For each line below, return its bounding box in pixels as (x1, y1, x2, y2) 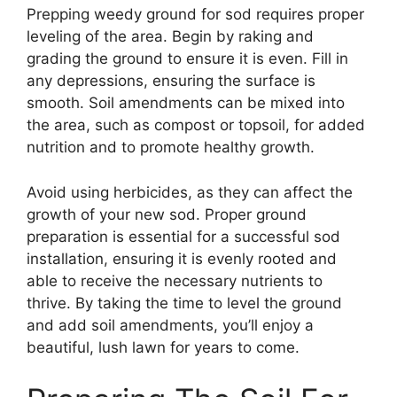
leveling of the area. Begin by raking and (27, 27, 314, 46)
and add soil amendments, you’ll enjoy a (27, 315, 314, 334)
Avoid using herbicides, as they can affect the (27, 183, 353, 201)
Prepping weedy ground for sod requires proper (27, 5, 364, 24)
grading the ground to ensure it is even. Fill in (27, 50, 348, 68)
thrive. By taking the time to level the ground (27, 293, 342, 312)
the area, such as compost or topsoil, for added (27, 116, 365, 135)
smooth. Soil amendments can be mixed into (27, 94, 345, 113)
